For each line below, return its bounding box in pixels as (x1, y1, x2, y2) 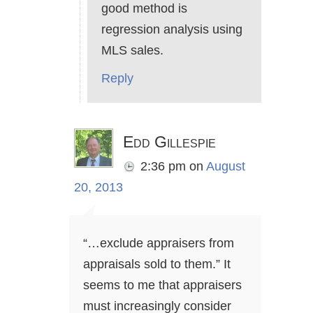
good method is (101, 1, 187, 16)
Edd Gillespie (123, 133, 216, 152)
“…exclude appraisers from (83, 236, 234, 251)
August (206, 159, 245, 174)
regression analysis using (101, 22, 242, 37)
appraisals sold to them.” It (83, 257, 231, 272)
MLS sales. (101, 43, 163, 58)
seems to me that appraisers (83, 278, 242, 293)
